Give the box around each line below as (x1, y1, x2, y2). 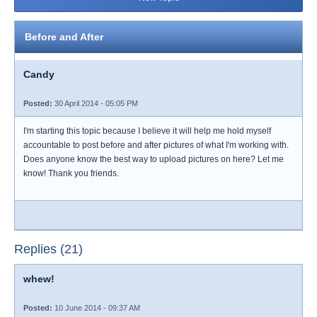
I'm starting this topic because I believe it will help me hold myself (23, 126, 271, 136)
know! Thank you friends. (23, 168, 119, 178)
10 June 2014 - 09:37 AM (52, 304, 140, 312)
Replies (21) (14, 242, 83, 256)
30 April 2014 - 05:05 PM (52, 99, 138, 108)
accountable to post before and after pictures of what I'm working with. (23, 140, 289, 150)
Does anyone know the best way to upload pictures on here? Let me (23, 154, 284, 164)
